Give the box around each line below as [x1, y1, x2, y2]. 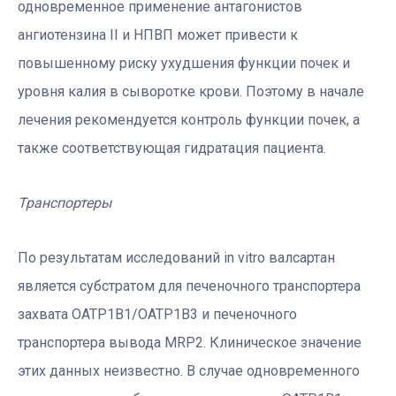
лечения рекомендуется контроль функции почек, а [18, 111, 360, 129]
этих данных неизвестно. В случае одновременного [18, 362, 360, 380]
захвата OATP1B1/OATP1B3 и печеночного [18, 306, 297, 324]
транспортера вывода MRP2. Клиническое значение [18, 334, 362, 352]
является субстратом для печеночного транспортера [18, 278, 361, 295]
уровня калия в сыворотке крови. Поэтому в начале [18, 83, 364, 101]
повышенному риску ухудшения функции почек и [18, 55, 350, 72]
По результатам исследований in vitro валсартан [18, 249, 335, 267]
